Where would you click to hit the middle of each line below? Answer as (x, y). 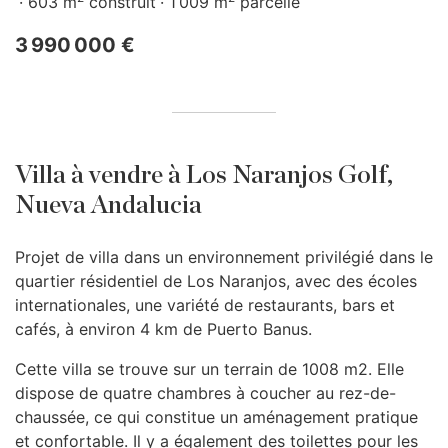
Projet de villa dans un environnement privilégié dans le (224, 257)
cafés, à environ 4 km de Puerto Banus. (163, 329)
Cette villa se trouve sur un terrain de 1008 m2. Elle (209, 369)
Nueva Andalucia (108, 205)
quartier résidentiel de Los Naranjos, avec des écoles (216, 281)
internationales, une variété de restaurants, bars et (205, 305)
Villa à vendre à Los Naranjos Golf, (204, 175)
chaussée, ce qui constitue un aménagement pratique (216, 417)
